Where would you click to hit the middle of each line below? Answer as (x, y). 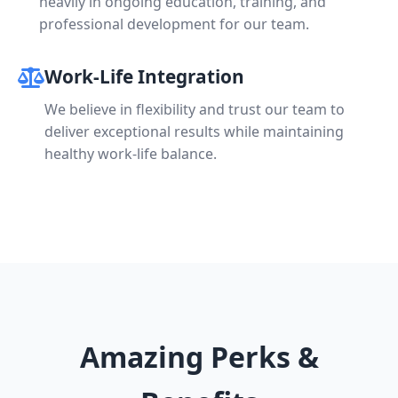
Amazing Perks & (199, 357)
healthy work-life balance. (131, 154)
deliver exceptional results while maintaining (194, 131)
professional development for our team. (174, 24)
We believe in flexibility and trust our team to (195, 109)
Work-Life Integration (144, 76)
